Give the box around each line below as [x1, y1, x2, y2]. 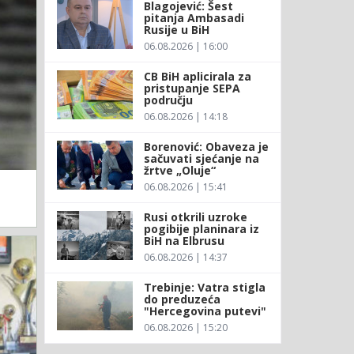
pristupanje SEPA [143, 80, 240, 96]
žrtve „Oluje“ [143, 162, 216, 178]
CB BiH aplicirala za [143, 68, 251, 84]
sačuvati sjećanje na [143, 150, 259, 166]
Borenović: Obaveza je [143, 138, 269, 154]
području [143, 92, 193, 107]
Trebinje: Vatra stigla [143, 279, 265, 295]
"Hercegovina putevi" [143, 303, 266, 318]
